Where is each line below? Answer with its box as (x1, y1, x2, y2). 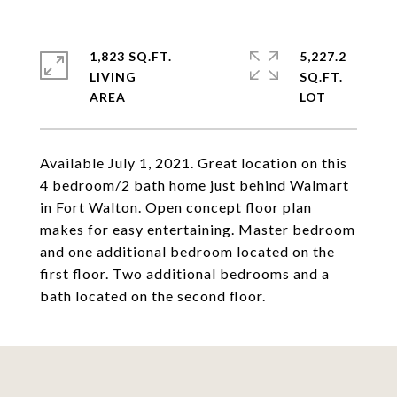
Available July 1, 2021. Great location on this (40, 154, 347, 171)
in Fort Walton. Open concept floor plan (40, 198, 312, 215)
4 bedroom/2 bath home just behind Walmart (40, 176, 349, 193)
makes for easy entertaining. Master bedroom (40, 221, 355, 237)
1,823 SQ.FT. (90, 49, 172, 64)
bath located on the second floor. (40, 287, 266, 304)
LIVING (90, 69, 136, 84)
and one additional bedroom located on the (40, 243, 335, 260)
